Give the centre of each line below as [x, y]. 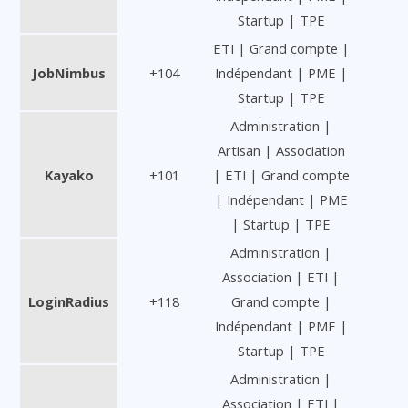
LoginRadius [69, 301]
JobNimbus [69, 72]
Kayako [69, 174]
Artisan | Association [281, 150]
